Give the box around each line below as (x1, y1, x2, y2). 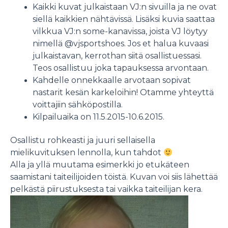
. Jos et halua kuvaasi (124, 39, 209, 49)
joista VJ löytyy (149, 26, 208, 37)
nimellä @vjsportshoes (32, 39, 124, 49)
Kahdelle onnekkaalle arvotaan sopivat (32, 75, 191, 85)
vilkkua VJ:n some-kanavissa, (32, 26, 149, 37)
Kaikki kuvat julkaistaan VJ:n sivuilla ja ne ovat (32, 2, 217, 12)
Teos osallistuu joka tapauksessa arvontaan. (32, 63, 209, 73)
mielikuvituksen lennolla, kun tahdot (10, 148, 163, 158)
